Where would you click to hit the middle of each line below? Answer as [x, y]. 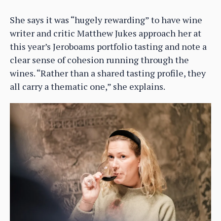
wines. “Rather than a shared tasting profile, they [108, 73]
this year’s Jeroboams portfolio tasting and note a [108, 47]
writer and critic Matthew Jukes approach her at [106, 33]
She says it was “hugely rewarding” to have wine [106, 20]
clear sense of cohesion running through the [99, 60]
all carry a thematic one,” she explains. [88, 87]
